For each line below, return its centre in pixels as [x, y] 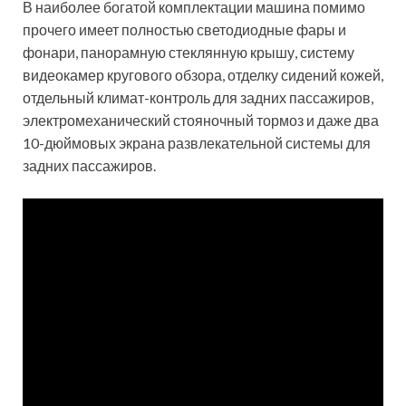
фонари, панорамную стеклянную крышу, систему [188, 53]
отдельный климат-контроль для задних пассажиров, [198, 98]
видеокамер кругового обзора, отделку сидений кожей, [203, 75]
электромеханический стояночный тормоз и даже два [201, 121]
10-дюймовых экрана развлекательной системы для [197, 143]
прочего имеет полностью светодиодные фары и [184, 30]
